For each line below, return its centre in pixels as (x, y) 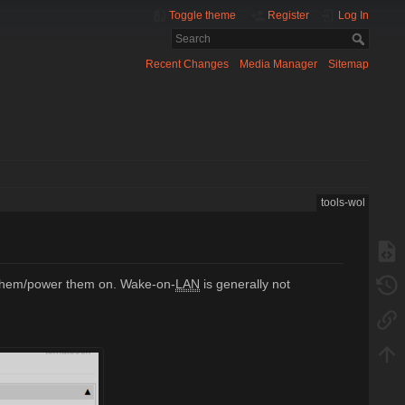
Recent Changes (187, 65)
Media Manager (278, 65)
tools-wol (343, 203)
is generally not (245, 283)
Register (289, 15)
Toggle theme (203, 15)
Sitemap (348, 65)
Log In (353, 15)
